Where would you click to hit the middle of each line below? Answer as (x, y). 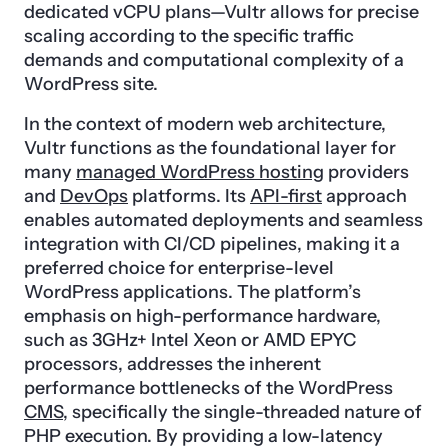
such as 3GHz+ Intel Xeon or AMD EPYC (190, 339)
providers (366, 171)
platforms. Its (189, 195)
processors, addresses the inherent (172, 363)
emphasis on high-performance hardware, (202, 315)
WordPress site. (91, 83)
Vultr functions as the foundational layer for (210, 147)
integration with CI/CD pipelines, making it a (212, 243)
